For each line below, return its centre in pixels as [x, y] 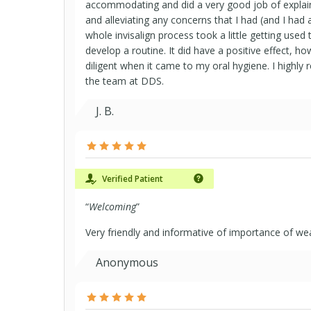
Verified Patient [132, 179]
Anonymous [127, 262]
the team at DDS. [125, 81]
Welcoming [112, 207]
